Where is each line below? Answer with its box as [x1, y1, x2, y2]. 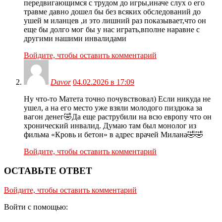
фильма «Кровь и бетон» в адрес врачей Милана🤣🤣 [24, 130, 203, 139]
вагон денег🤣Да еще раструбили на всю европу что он [24, 112, 212, 121]
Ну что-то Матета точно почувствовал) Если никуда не [24, 95, 211, 104]
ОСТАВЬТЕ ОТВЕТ [4, 166, 92, 176]
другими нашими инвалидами [24, 34, 126, 43]
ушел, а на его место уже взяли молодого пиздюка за [24, 104, 202, 112]
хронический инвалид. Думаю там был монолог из [24, 121, 196, 130]
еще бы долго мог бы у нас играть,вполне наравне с [24, 25, 200, 34]
